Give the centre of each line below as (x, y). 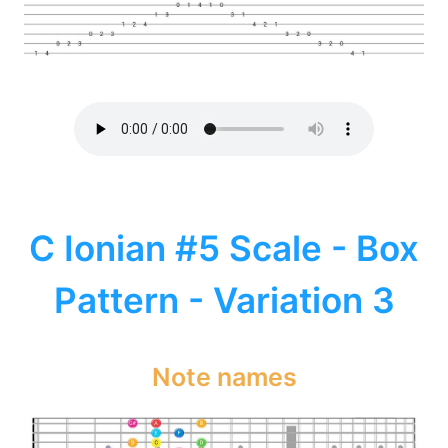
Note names (224, 377)
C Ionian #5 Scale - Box (224, 247)
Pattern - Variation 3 (224, 299)
